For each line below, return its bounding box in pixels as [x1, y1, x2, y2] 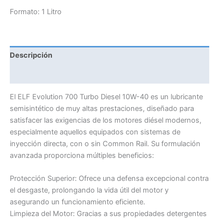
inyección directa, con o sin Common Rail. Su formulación [10, 139, 200, 148]
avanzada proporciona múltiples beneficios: [10, 151, 154, 160]
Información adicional [10, 70, 85, 79]
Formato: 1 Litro [10, 7, 62, 16]
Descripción [10, 51, 52, 60]
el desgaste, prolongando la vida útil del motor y [10, 186, 169, 195]
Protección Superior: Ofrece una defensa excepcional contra [10, 174, 209, 183]
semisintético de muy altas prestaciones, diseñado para [10, 104, 194, 113]
